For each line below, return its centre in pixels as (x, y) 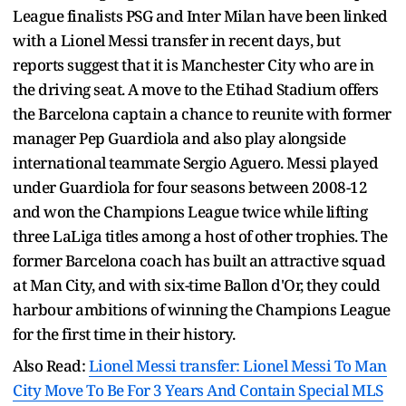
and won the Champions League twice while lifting (190, 211)
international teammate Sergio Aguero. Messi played (195, 162)
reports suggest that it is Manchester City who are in (193, 64)
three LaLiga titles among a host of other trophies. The (200, 236)
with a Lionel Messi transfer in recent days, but (176, 40)
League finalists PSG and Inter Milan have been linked (200, 15)
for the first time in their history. (126, 333)
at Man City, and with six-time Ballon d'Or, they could (196, 285)
